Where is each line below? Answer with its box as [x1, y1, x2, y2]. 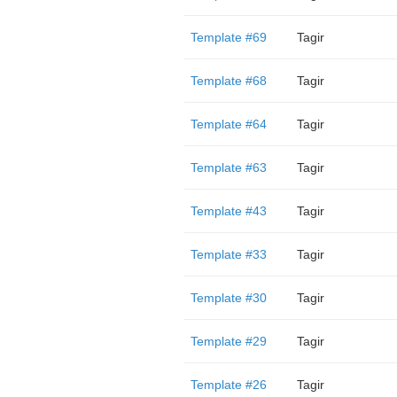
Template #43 [190, 204, 267, 218]
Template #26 [190, 378, 267, 392]
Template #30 [190, 291, 267, 305]
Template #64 [190, 117, 267, 131]
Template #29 [190, 334, 267, 348]
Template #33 [190, 247, 267, 261]
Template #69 [190, 30, 267, 44]
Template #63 [190, 160, 267, 175]
